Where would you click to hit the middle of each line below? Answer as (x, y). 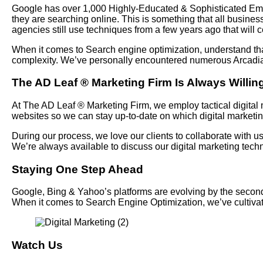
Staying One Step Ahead (77, 169)
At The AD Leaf (45, 105)
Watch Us (37, 245)
